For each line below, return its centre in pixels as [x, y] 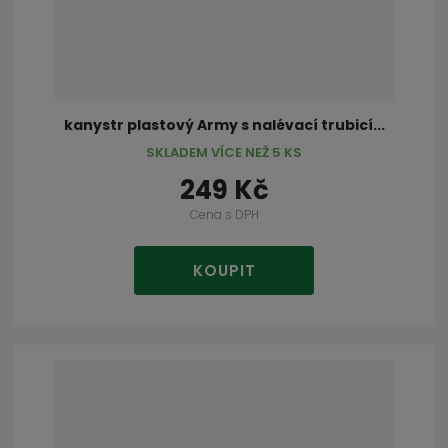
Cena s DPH [224, 215]
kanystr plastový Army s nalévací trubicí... [224, 125]
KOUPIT [224, 270]
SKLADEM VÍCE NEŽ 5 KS [224, 153]
